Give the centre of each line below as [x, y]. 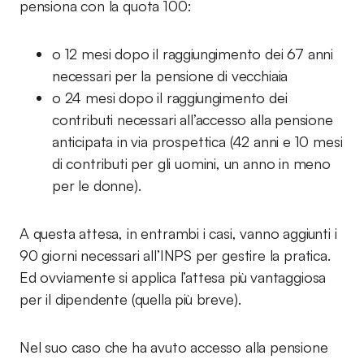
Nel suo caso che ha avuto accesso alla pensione [174, 347]
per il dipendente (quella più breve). [130, 299]
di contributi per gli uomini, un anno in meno [191, 163]
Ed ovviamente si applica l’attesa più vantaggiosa [173, 277]
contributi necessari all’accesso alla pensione [193, 119]
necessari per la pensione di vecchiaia [170, 76]
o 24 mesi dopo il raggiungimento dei [170, 97]
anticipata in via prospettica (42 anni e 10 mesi [197, 141]
